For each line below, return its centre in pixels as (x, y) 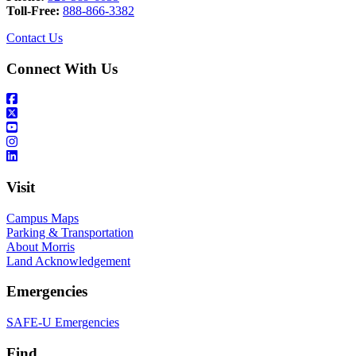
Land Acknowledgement (68, 261)
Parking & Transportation (70, 232)
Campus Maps (43, 218)
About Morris (41, 246)
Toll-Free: (33, 10)
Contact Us (35, 37)
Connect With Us (62, 68)
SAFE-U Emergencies (63, 323)
